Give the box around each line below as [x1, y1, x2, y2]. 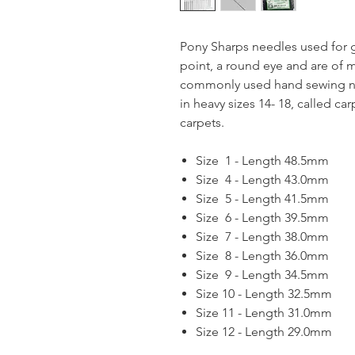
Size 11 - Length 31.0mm [196, 305, 332, 321]
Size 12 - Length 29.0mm [196, 324, 332, 340]
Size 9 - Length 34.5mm [196, 267, 329, 283]
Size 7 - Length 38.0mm [196, 229, 329, 245]
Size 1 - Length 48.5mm [196, 153, 332, 169]
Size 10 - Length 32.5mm [196, 286, 332, 302]
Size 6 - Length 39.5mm [196, 210, 329, 226]
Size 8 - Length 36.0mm [196, 248, 329, 264]
